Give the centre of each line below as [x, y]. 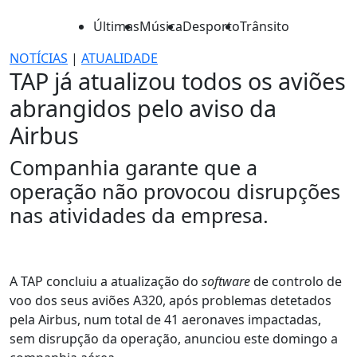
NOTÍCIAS [39, 58]
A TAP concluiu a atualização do [106, 281]
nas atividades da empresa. [139, 215]
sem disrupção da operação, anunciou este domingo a [174, 339]
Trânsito [265, 26]
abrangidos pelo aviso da [143, 108]
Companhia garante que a [133, 167]
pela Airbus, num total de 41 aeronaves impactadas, [165, 320]
